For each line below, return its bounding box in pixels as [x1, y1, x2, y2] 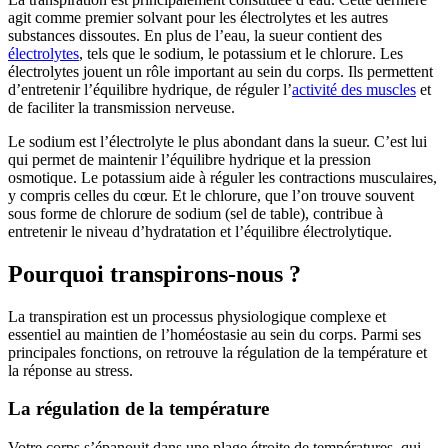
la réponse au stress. [8, 361, 133, 379]
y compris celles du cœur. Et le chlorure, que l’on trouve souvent [8, 186, 414, 204]
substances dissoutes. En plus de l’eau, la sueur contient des [8, 26, 382, 44]
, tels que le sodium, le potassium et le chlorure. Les [79, 44, 403, 62]
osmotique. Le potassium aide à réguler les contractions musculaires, [8, 168, 437, 186]
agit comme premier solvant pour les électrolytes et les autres [8, 8, 388, 26]
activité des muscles [292, 80, 416, 98]
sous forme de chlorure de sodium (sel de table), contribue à [8, 204, 383, 222]
